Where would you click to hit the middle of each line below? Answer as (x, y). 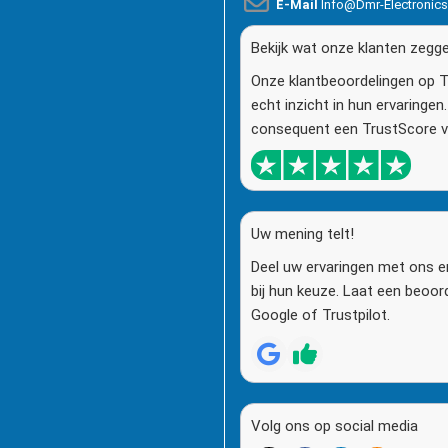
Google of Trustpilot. (320, 314)
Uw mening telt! (302, 233)
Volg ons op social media (334, 425)
